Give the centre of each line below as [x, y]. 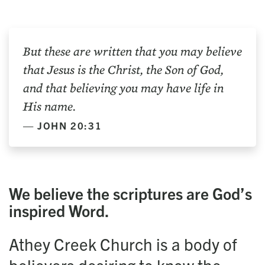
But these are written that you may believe [132, 51]
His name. [49, 106]
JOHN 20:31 [70, 125]
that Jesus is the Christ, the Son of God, [123, 70]
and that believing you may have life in [123, 88]
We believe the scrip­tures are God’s [130, 193]
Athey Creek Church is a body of [123, 244]
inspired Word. [59, 210]
